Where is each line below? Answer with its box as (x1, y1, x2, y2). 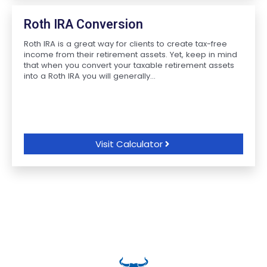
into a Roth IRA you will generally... (24, 70, 156, 82)
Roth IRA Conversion (24, 17, 143, 32)
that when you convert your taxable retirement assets (24, 60, 234, 71)
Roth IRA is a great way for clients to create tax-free (24, 38, 227, 49)
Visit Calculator (95, 138, 163, 150)
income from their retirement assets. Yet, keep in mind (24, 49, 237, 60)
